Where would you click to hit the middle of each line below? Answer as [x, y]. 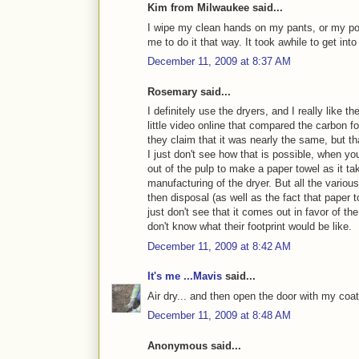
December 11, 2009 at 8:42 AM [219, 246]
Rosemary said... [189, 91]
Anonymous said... [194, 345]
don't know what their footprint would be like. [250, 227]
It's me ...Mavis [185, 276]
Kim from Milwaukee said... [215, 8]
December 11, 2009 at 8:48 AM [219, 316]
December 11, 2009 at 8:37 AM [219, 62]
